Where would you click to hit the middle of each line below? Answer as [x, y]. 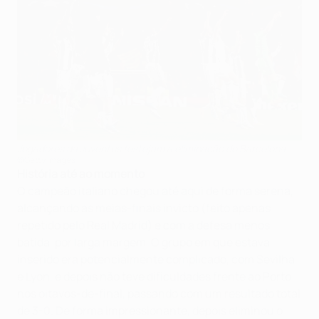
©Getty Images [46, 160]
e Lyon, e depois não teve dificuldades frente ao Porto [154, 277]
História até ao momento [81, 174]
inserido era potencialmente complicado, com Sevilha [156, 260]
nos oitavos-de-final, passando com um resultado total [159, 294]
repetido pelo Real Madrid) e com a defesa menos [143, 225]
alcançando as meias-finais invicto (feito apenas [144, 208]
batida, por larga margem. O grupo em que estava [143, 242]
